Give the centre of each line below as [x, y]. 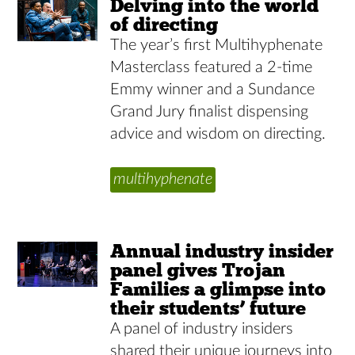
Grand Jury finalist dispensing [210, 111]
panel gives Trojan [198, 269]
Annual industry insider [222, 250]
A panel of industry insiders [202, 328]
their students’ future [208, 307]
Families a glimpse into [218, 288]
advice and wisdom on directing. [218, 134]
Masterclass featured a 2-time [212, 67]
